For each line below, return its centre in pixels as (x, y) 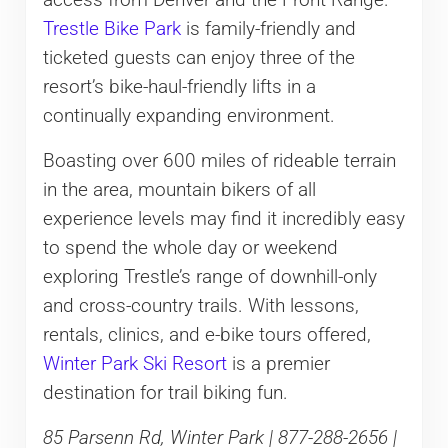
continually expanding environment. (188, 116)
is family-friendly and (268, 29)
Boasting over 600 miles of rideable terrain (219, 161)
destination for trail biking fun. (165, 393)
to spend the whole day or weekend (190, 248)
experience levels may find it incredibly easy (223, 219)
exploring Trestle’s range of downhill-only (209, 277)
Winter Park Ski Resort (134, 364)
